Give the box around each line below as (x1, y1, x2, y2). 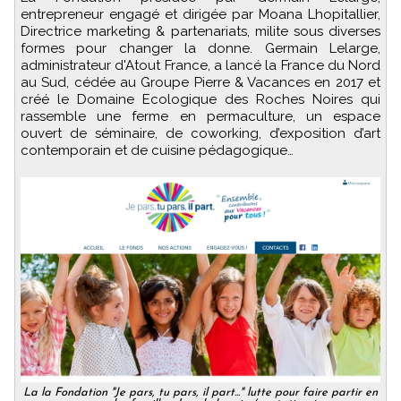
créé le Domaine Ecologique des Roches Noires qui (21, 91, 380, 108)
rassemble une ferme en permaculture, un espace (21, 108, 380, 125)
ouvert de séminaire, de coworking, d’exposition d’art (21, 125, 380, 142)
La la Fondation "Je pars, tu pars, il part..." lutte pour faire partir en (23, 387, 378, 399)
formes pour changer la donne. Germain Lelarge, (21, 40, 380, 57)
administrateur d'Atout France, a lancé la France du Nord (21, 57, 380, 74)
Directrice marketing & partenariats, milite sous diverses (21, 23, 380, 40)
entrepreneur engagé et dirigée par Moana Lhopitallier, (21, 6, 380, 23)
